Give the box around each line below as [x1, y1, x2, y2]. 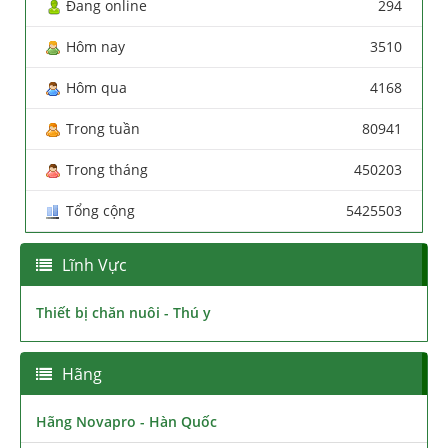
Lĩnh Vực [62, 253, 127, 276]
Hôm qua [66, 77, 127, 97]
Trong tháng [66, 159, 148, 179]
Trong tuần [66, 118, 140, 138]
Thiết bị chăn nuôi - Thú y [36, 303, 211, 323]
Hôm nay [66, 36, 125, 56]
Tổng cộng [66, 200, 135, 220]
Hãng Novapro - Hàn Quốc [36, 412, 217, 432]
